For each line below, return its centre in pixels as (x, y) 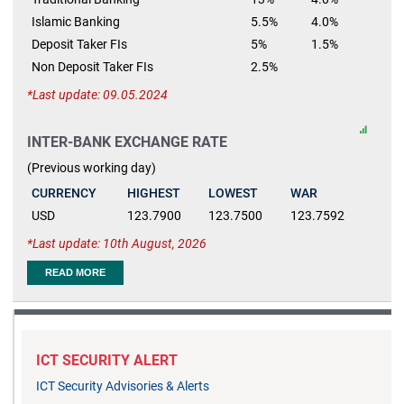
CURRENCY (64, 193)
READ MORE (75, 273)
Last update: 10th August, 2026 (119, 244)
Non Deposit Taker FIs (92, 66)
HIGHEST (154, 193)
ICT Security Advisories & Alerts (123, 386)
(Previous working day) (92, 167)
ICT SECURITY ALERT (107, 360)
